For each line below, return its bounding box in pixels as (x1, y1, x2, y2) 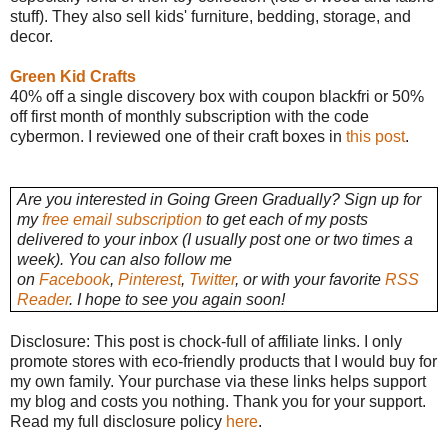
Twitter (188, 270, 235, 288)
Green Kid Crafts (10, 67, 136, 85)
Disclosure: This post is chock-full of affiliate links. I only (10, 333, 402, 351)
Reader (16, 290, 69, 308)
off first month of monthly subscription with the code (10, 107, 369, 125)
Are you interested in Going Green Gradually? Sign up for (16, 190, 421, 208)
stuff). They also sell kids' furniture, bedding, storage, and (10, 7, 411, 25)
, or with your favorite (234, 270, 385, 288)
